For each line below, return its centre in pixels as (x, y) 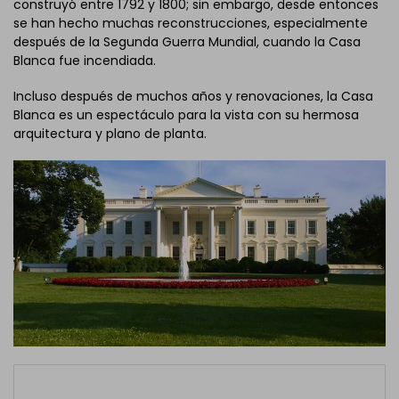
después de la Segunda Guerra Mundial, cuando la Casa (187, 41)
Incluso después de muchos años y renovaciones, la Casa (193, 97)
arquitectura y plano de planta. (110, 134)
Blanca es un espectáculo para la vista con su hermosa (186, 115)
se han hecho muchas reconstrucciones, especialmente (191, 23)
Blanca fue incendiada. (85, 60)
